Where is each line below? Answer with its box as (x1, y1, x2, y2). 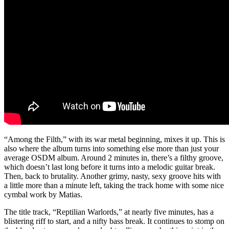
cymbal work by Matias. (4, 190, 82, 199)
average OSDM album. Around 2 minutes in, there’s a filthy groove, (4, 153, 223, 162)
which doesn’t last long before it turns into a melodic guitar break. (4, 162, 215, 171)
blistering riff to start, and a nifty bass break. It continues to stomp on (4, 216, 224, 225)
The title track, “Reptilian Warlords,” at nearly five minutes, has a (4, 207, 214, 216)
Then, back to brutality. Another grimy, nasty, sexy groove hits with (4, 171, 221, 180)
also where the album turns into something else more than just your (4, 144, 219, 153)
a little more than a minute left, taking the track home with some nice (4, 180, 224, 190)
